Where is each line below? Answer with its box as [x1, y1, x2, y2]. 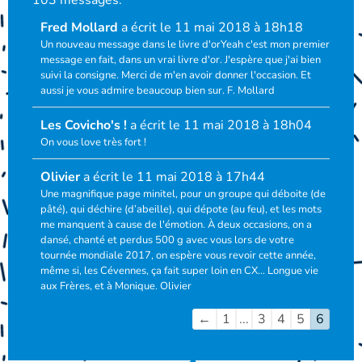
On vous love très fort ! [40, 134, 146, 149]
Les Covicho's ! [40, 116, 130, 134]
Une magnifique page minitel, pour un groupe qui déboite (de [40, 186, 326, 201]
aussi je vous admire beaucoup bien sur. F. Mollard [40, 82, 275, 98]
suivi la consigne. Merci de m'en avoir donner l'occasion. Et [40, 67, 311, 82]
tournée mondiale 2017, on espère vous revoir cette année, [40, 247, 316, 263]
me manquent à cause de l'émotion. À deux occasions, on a [40, 217, 312, 232]
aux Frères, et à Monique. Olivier [40, 278, 192, 293]
